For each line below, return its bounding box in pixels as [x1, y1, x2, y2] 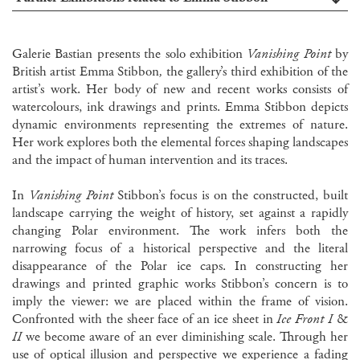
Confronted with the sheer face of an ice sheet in [12, 310, 273, 329]
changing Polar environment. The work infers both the [12, 222, 348, 240]
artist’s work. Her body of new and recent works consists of [12, 80, 348, 99]
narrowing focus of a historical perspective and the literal [12, 239, 348, 258]
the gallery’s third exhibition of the [166, 63, 349, 81]
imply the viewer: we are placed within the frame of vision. [12, 292, 348, 311]
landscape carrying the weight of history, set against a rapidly [12, 204, 348, 223]
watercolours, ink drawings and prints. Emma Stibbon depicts [12, 98, 348, 117]
